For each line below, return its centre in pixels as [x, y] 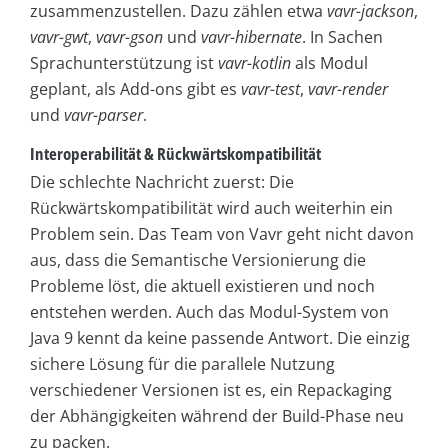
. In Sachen [342, 37]
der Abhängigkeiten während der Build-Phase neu [217, 415]
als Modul [329, 63]
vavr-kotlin [254, 63]
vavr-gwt [59, 37]
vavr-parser [103, 115]
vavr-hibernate [251, 37]
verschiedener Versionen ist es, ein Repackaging [211, 389]
